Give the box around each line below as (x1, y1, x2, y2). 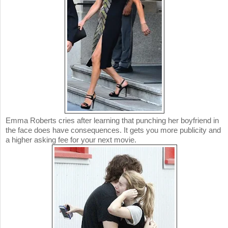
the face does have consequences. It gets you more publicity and (6, 126, 221, 135)
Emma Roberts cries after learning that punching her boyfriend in (6, 116, 219, 125)
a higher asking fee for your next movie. (6, 135, 136, 145)
